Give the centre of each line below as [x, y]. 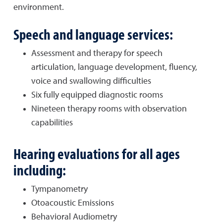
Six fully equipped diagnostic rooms [97, 95]
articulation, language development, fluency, [114, 67]
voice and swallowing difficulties [91, 81]
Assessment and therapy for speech [97, 54]
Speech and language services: [93, 34]
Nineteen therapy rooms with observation [109, 109]
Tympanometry [59, 189]
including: [40, 170]
